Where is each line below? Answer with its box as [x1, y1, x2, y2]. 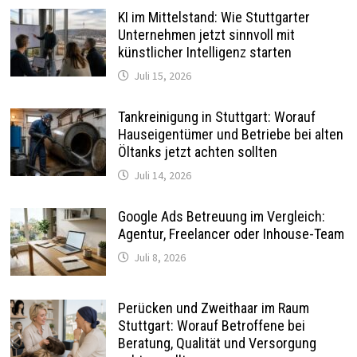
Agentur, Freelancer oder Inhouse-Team [117, 226, 344, 243]
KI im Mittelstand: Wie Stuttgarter [117, 9, 310, 26]
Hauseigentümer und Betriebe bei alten [117, 126, 343, 143]
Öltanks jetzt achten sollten [117, 143, 277, 161]
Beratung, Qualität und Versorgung [117, 335, 316, 352]
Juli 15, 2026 [133, 69, 191, 84]
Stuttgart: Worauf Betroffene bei [117, 317, 305, 335]
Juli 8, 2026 [133, 250, 186, 265]
